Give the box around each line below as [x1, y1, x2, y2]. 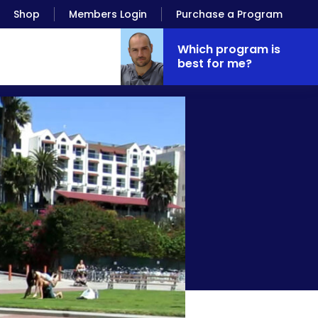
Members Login [69, 7, 147, 21]
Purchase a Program [176, 7, 283, 21]
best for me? [177, 55, 252, 72]
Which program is [177, 41, 280, 57]
